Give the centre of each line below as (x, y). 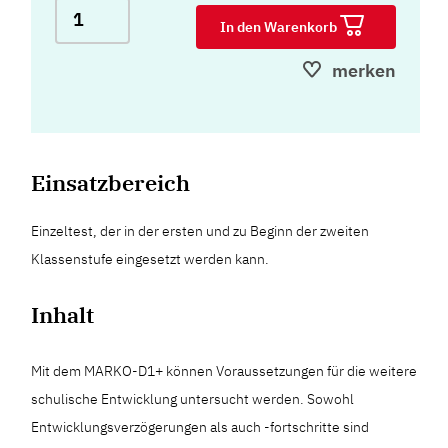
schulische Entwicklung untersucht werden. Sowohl (193, 398)
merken (364, 70)
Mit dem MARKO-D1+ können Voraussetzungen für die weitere (224, 370)
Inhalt (63, 314)
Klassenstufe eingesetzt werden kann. (150, 258)
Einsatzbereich (111, 182)
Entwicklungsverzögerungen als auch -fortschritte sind (200, 426)
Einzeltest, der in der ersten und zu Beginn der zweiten (200, 230)
